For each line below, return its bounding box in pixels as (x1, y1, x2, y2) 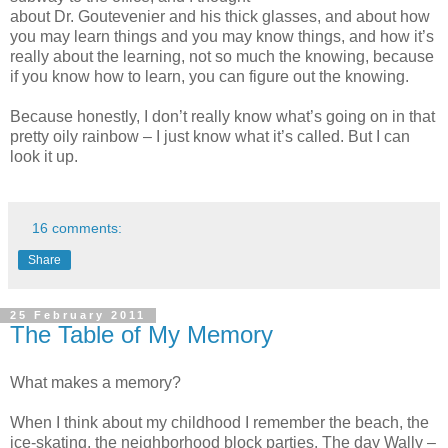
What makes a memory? (10, 374, 181, 392)
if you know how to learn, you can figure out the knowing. (10, 67, 409, 85)
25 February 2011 (10, 309, 146, 322)
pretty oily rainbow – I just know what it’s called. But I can (10, 127, 410, 145)
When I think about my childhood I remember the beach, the (10, 414, 429, 432)
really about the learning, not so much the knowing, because (10, 47, 434, 65)
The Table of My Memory (10, 321, 273, 349)
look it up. (10, 147, 78, 165)
